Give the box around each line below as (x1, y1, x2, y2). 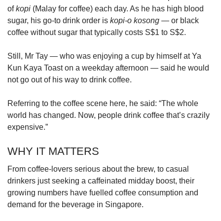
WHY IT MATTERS (7, 145, 99, 157)
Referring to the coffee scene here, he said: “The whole (7, 99, 198, 108)
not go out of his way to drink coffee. (7, 75, 132, 84)
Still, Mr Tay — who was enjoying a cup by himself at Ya (7, 51, 201, 60)
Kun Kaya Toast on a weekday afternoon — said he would (7, 63, 209, 72)
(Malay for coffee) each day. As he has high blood (31, 4, 204, 13)
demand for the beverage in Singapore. (7, 200, 144, 209)
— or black (159, 16, 199, 25)
